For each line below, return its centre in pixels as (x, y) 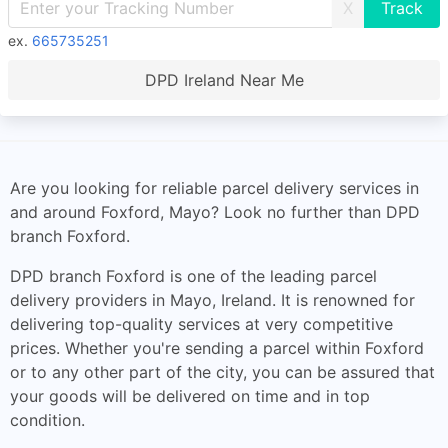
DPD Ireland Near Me (224, 80)
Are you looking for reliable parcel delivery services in (214, 188)
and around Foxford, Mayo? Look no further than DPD (215, 212)
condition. (47, 420)
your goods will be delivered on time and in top (190, 396)
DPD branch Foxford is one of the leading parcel (193, 276)
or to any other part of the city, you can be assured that (222, 372)
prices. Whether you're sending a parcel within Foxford (217, 348)
